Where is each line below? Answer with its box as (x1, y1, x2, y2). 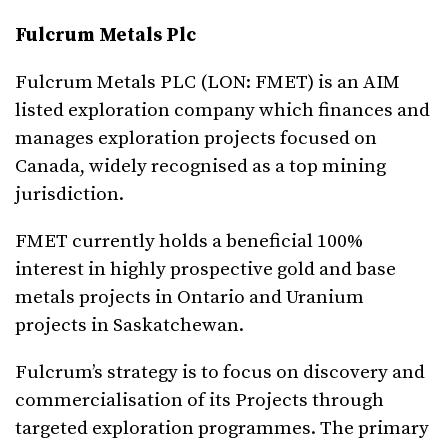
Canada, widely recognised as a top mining (15, 155, 386, 179)
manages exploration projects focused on (15, 127, 377, 151)
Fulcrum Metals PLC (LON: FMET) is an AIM (15, 71, 400, 95)
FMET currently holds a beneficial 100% (15, 230, 363, 254)
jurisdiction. (15, 183, 124, 207)
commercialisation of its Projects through (15, 389, 384, 413)
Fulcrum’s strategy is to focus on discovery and (15, 361, 425, 385)
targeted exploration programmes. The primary (15, 417, 429, 441)
